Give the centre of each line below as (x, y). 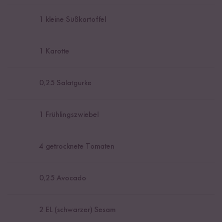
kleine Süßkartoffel (75, 20)
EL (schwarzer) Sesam (80, 210)
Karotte (56, 52)
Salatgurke (73, 83)
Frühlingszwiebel (71, 115)
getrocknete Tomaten (79, 147)
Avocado (70, 179)
